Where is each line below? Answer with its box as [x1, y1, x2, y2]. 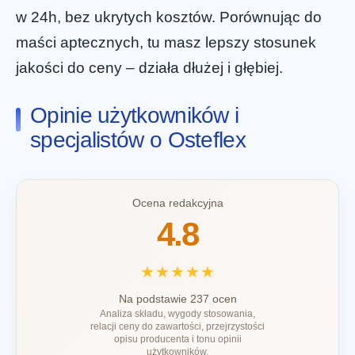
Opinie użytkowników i [30, 103, 239, 128]
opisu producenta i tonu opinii [113, 334, 242, 345]
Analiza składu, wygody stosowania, [100, 308, 255, 320]
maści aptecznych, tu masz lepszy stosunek [16, 33, 316, 51]
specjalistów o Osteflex [30, 128, 246, 153]
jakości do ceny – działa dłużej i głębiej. [16, 59, 283, 76]
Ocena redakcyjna [132, 197, 223, 210]
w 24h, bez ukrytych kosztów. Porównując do [16, 8, 322, 25]
